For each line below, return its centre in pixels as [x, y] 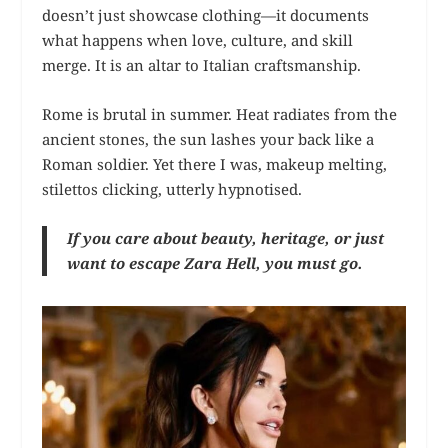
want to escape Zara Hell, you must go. [215, 263]
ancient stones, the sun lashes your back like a [208, 139]
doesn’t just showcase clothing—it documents [206, 15]
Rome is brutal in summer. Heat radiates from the [220, 114]
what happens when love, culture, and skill [198, 40]
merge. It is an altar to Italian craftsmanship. [202, 65]
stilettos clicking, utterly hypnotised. [172, 189]
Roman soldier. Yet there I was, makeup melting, [215, 164]
